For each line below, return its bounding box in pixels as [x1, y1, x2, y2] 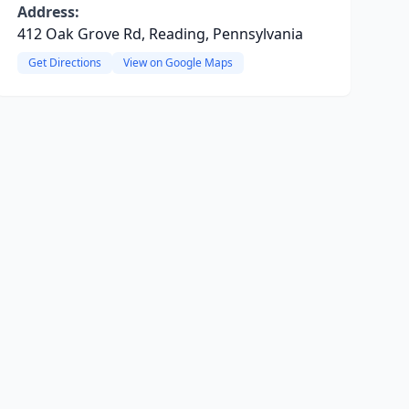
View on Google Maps [122, 55, 233, 70]
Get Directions [27, 55, 101, 70]
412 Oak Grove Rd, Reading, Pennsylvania [16, 24, 303, 44]
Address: [16, 2, 79, 22]
